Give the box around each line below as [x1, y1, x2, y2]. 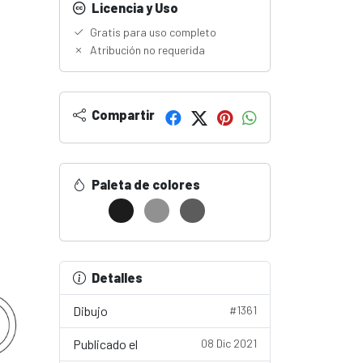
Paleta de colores [89, 177, 200, 192]
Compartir [89, 107, 155, 122]
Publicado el [73, 336, 138, 352]
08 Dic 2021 [201, 336, 257, 350]
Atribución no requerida [88, 43, 205, 57]
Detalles [92, 270, 143, 285]
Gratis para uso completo [88, 25, 216, 39]
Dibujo [73, 303, 108, 318]
